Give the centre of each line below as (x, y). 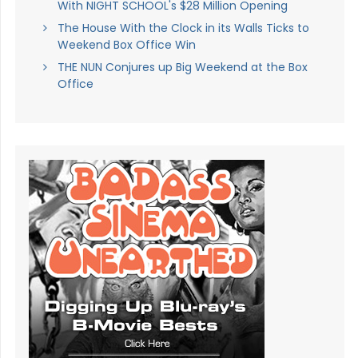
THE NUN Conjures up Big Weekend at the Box (182, 67)
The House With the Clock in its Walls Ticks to (183, 28)
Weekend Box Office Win (126, 44)
